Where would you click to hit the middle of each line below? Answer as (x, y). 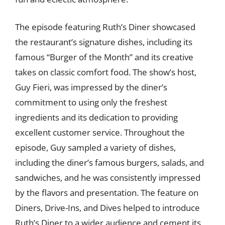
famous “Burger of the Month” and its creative (104, 57)
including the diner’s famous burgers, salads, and (109, 162)
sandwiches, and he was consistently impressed (108, 178)
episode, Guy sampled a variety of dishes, (95, 147)
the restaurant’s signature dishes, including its (104, 42)
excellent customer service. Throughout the (100, 132)
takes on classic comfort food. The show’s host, (106, 72)
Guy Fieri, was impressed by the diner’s (91, 87)
